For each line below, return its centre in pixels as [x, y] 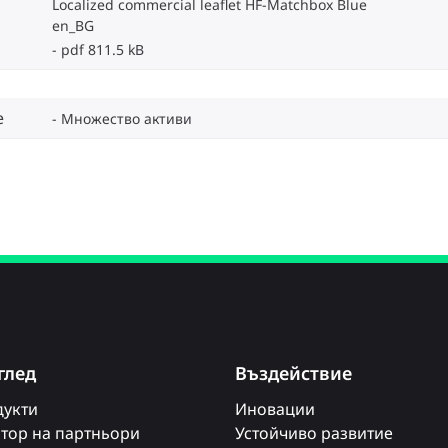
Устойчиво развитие [313, 433]
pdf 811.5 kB [102, 49]
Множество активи [126, 118]
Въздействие [293, 373]
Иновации [274, 409]
